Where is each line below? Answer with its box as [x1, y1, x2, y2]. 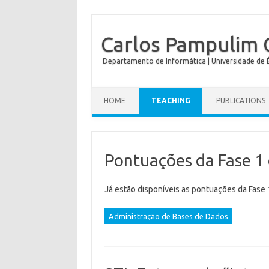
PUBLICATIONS [216, 97, 265, 104]
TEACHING [151, 97, 190, 104]
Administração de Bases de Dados [108, 212, 228, 220]
